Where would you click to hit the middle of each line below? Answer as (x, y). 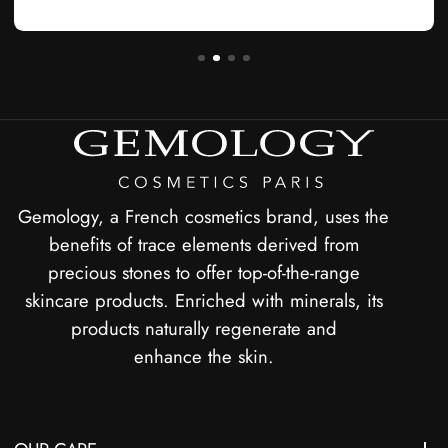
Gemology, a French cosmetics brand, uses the (204, 217)
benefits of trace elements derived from (203, 245)
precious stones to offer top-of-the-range (203, 273)
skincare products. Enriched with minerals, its (203, 301)
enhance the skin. (203, 357)
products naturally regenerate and (203, 329)
